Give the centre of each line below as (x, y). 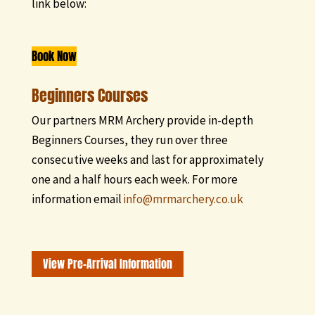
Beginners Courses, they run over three (129, 140)
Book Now (54, 57)
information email (77, 199)
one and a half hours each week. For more (134, 180)
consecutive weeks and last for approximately (147, 160)
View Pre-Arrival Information (107, 263)
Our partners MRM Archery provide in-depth (142, 121)
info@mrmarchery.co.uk (183, 199)
